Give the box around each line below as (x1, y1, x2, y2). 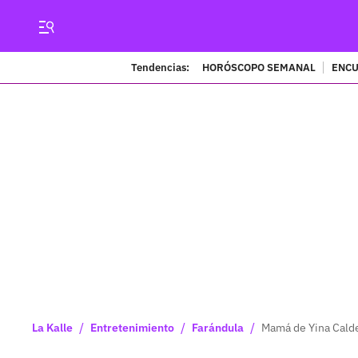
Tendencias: (130, 60, 189, 74)
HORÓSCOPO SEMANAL (201, 60, 316, 74)
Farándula (192, 320, 244, 335)
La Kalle (32, 320, 73, 335)
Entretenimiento (90, 320, 174, 335)
